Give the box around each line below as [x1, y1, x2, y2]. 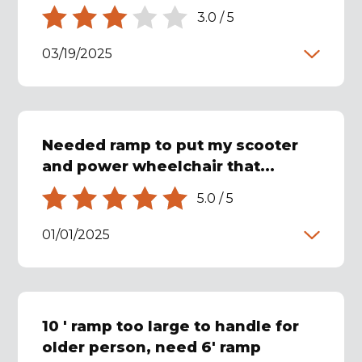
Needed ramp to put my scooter [42, 136, 299, 154]
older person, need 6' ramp [42, 338, 262, 356]
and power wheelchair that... [42, 157, 276, 175]
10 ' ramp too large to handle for [42, 317, 300, 335]
